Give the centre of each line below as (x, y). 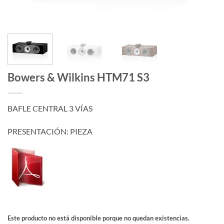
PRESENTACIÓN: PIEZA (50, 131)
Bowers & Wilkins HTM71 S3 (78, 77)
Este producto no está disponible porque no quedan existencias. (98, 218)
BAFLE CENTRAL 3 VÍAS (50, 108)
